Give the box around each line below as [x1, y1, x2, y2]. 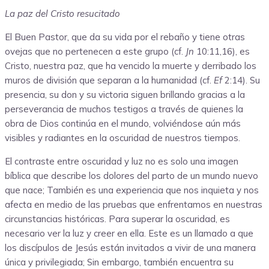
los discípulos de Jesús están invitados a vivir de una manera [5, 241, 256, 253]
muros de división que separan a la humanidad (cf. [5, 74, 214, 86]
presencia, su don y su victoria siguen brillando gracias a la [5, 88, 245, 100]
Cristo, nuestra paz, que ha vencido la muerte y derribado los [5, 59, 256, 71]
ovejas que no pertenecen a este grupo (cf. [5, 45, 186, 57]
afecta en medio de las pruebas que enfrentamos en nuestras [5, 198, 262, 210]
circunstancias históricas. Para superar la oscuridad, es [5, 213, 230, 225]
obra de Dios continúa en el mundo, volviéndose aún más [5, 117, 241, 129]
